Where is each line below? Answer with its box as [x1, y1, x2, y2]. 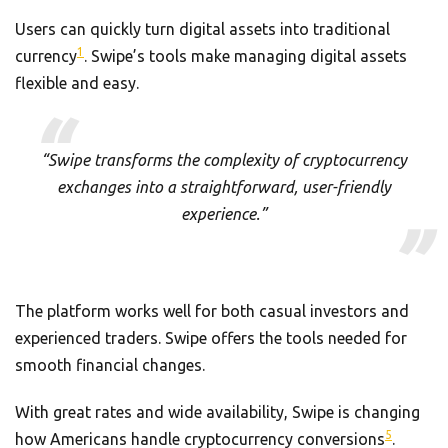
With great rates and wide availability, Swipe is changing [15, 402, 420, 421]
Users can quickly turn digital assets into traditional [15, 19, 390, 38]
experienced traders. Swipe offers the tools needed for [15, 328, 407, 347]
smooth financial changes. [15, 355, 205, 374]
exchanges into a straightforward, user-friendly [57, 177, 391, 196]
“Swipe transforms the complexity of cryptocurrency [41, 150, 407, 169]
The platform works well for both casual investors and [15, 301, 409, 320]
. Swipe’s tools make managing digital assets [84, 46, 407, 65]
